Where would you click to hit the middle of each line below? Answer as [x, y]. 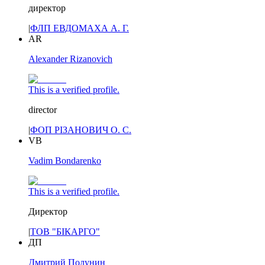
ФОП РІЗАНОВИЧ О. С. [81, 130]
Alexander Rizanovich [70, 59]
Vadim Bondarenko [65, 161]
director [43, 110]
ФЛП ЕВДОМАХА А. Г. [80, 28]
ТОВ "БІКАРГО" [65, 232]
